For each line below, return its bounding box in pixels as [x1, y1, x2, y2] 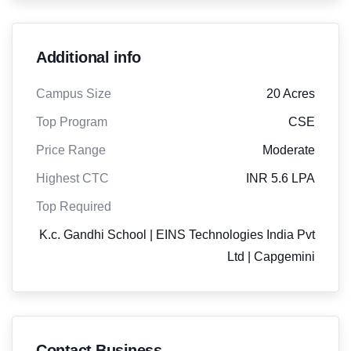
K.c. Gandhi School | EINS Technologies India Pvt [39, 227, 315, 241]
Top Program [36, 114, 107, 128]
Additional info [36, 48, 141, 66]
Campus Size [36, 86, 111, 100]
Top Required [36, 199, 111, 213]
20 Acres [266, 86, 315, 100]
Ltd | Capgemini [227, 249, 315, 263]
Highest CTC [36, 171, 109, 185]
